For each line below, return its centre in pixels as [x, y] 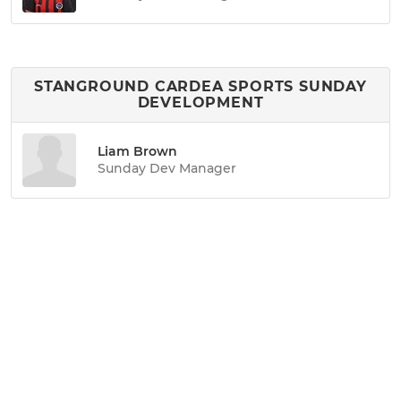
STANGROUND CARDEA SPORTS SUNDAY [200, 86]
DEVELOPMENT [200, 102]
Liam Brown [137, 151]
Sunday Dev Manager [167, 168]
